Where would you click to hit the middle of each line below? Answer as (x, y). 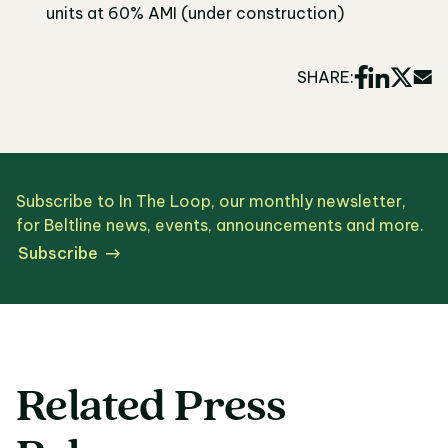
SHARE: (325, 77)
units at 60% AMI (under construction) (195, 13)
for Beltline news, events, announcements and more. (220, 224)
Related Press (151, 408)
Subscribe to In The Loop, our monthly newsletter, (211, 200)
